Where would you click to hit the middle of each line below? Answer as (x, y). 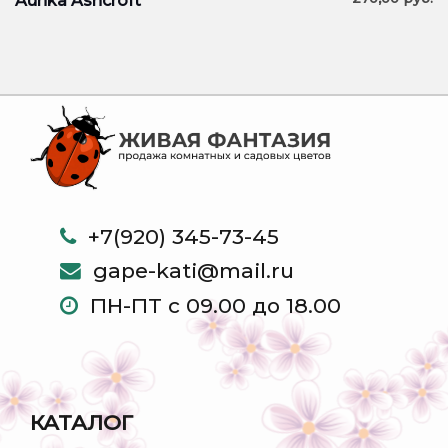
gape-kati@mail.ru (193, 271)
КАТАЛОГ (81, 422)
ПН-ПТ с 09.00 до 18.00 (215, 305)
